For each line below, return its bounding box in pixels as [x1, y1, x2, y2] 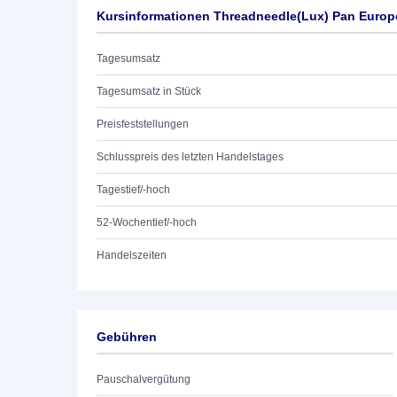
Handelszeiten [97, 249, 167, 261]
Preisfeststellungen [97, 118, 189, 130]
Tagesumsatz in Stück [97, 85, 201, 97]
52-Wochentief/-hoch [97, 216, 197, 229]
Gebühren [97, 330, 157, 344]
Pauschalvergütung [97, 373, 191, 385]
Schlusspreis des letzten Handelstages [97, 151, 284, 163]
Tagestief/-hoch [97, 183, 170, 196]
